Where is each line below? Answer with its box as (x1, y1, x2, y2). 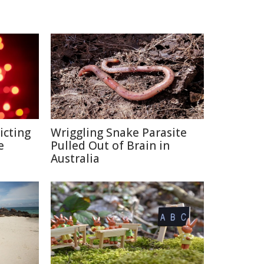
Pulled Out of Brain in (51, 138, 170, 153)
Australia (51, 151, 100, 166)
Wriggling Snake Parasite (51, 125, 187, 140)
